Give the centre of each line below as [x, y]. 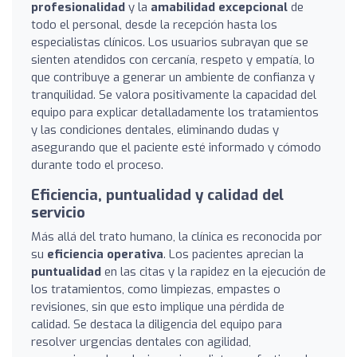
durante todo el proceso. [97, 165]
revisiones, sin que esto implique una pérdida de [158, 306]
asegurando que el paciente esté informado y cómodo [176, 147]
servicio [58, 212]
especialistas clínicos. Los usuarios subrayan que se [170, 42]
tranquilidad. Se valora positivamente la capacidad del [174, 94]
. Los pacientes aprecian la [233, 254]
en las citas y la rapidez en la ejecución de [214, 271]
